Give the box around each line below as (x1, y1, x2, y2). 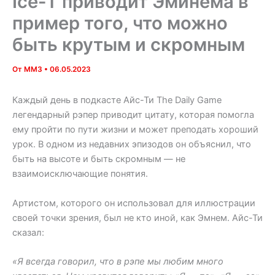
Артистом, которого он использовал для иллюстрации (12, 197, 255, 209)
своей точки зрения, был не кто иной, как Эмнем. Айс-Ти (12, 212, 263, 223)
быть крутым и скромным (12, 34, 245, 56)
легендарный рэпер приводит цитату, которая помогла (12, 109, 254, 121)
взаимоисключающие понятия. (12, 168, 148, 180)
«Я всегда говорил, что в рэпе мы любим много (12, 256, 223, 268)
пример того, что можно (12, 12, 228, 34)
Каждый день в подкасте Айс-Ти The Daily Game (12, 95, 222, 106)
